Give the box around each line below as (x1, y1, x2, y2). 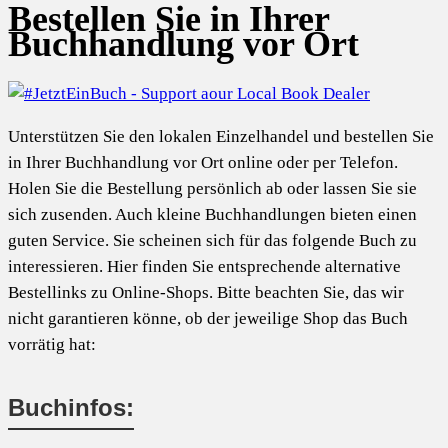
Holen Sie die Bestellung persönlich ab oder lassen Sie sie (8, 179, 417, 199)
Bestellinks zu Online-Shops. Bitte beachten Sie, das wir (8, 283, 404, 303)
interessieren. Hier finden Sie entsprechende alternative (8, 257, 401, 277)
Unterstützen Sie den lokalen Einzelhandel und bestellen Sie (8, 127, 434, 147)
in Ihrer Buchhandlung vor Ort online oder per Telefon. (8, 153, 398, 173)
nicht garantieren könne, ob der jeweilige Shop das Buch (8, 309, 408, 329)
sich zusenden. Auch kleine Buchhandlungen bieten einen (8, 205, 417, 225)
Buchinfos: (8, 394, 134, 422)
